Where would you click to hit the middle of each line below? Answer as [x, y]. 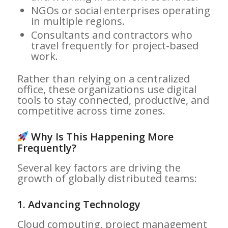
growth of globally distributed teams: [107, 178]
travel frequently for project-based [115, 45]
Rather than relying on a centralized [103, 78]
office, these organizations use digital [107, 89]
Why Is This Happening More [101, 136]
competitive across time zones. [91, 110]
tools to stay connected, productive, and [113, 100]
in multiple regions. [78, 21]
